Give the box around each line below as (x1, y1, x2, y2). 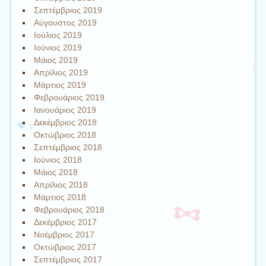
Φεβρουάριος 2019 (34, 92, 105, 102)
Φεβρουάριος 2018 (34, 204, 105, 214)
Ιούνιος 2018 (34, 154, 83, 164)
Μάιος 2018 (34, 167, 78, 177)
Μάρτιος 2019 (34, 80, 87, 90)
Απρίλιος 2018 (34, 179, 88, 189)
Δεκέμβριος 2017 (34, 217, 97, 227)
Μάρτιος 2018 (34, 192, 87, 202)
